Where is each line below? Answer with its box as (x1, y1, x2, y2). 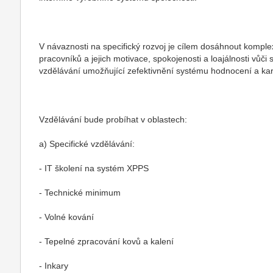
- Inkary (39, 261, 69, 271)
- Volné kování (39, 212, 94, 222)
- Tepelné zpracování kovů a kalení (39, 236, 174, 246)
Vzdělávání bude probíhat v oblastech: (39, 115, 188, 124)
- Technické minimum (39, 188, 121, 197)
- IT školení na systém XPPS (39, 163, 149, 173)
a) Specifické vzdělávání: (39, 139, 135, 149)
